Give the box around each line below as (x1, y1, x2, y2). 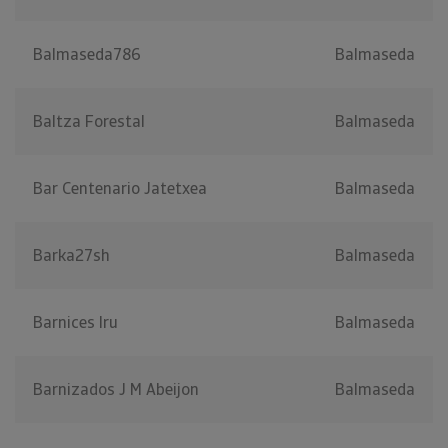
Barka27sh (33, 245, 110, 267)
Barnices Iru (33, 312, 118, 334)
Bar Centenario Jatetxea (33, 178, 207, 200)
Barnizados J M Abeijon (33, 379, 199, 401)
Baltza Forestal (33, 111, 145, 133)
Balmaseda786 (33, 44, 141, 66)
